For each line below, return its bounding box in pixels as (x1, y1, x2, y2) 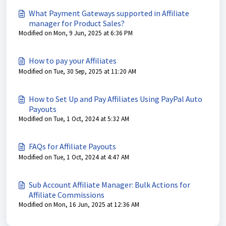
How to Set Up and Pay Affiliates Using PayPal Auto (29, 94, 202, 104)
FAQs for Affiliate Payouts (29, 141, 116, 151)
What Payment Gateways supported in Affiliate (29, 8, 189, 18)
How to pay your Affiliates (29, 55, 117, 66)
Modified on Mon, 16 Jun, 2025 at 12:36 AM (19, 200, 139, 209)
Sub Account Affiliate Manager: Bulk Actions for (29, 180, 190, 190)
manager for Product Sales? (29, 18, 125, 28)
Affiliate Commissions (29, 190, 104, 200)
